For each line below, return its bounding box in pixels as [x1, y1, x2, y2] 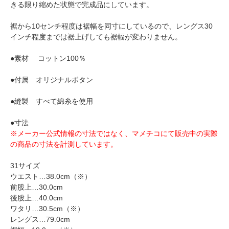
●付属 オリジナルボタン [10, 75, 93, 84]
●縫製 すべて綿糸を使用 [10, 97, 93, 105]
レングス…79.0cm [10, 215, 70, 223]
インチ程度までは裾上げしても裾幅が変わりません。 [10, 32, 182, 41]
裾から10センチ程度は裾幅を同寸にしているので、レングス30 [10, 21, 213, 30]
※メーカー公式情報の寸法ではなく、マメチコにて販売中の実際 [10, 129, 218, 138]
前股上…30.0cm [10, 182, 63, 191]
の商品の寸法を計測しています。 [10, 140, 118, 148]
